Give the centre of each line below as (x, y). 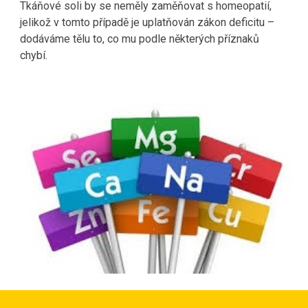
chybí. (34, 55)
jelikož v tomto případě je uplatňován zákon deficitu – (147, 22)
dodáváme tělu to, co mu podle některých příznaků (140, 39)
